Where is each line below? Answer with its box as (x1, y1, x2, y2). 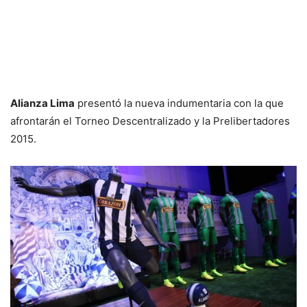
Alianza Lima (10, 96, 75, 110)
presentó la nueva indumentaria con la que (75, 96, 284, 110)
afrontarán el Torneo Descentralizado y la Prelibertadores (10, 114, 290, 127)
